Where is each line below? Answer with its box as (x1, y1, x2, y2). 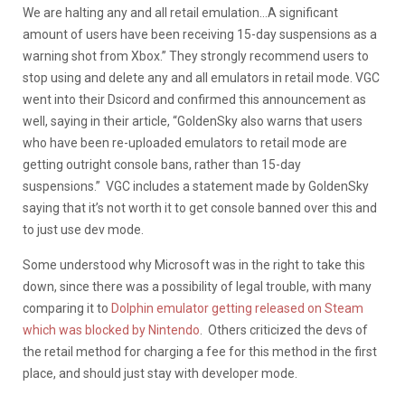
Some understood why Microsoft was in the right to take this (23, 257, 365, 272)
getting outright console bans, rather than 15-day (23, 156, 301, 172)
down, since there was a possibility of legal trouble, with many (23, 278, 372, 294)
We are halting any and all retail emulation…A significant (23, 5, 338, 20)
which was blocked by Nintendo (23, 322, 200, 337)
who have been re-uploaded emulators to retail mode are (23, 135, 347, 150)
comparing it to (23, 300, 111, 316)
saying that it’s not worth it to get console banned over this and (23, 200, 377, 215)
